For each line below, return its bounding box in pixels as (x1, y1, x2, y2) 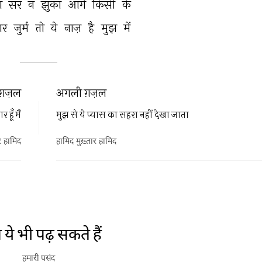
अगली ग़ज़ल (56, 85, 106, 99)
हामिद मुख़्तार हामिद (56, 136, 116, 147)
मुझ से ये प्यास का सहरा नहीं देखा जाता (56, 109, 189, 120)
